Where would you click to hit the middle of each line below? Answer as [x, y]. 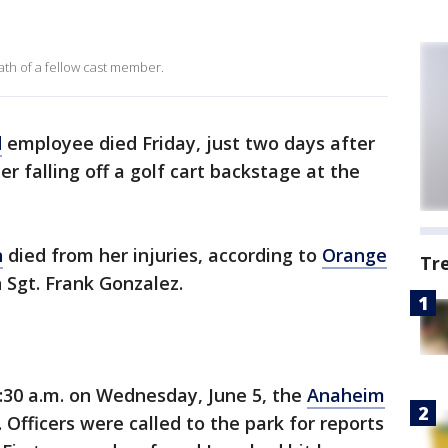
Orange [354, 255]
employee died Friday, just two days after [188, 143]
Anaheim [346, 395]
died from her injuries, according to [162, 255]
